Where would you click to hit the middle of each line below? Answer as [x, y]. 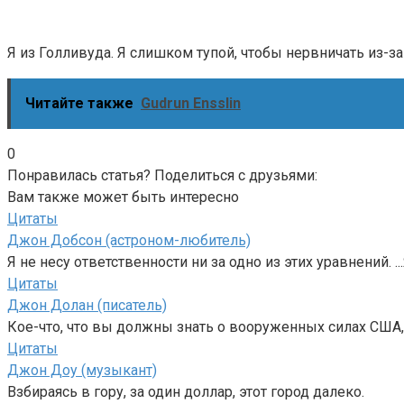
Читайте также [79, 103]
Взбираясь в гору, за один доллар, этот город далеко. [186, 391]
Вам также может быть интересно [123, 197]
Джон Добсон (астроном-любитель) [129, 240]
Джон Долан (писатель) [87, 305]
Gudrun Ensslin [191, 103]
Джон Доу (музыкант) [82, 370]
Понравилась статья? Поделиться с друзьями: [162, 175]
